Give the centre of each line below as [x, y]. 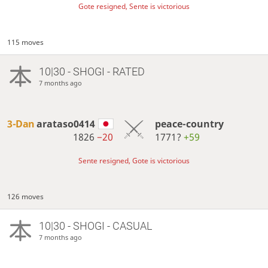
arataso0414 [66, 124]
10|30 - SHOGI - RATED [92, 71]
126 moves [26, 196]
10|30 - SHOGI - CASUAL [95, 226]
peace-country [189, 124]
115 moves [26, 42]
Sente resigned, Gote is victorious [134, 160]
